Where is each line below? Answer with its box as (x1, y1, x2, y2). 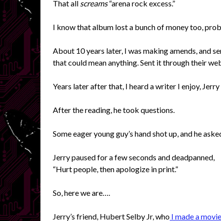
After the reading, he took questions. (53, 105, 175, 114)
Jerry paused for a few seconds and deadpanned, (53, 152, 215, 162)
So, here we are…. (53, 187, 110, 197)
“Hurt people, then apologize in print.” (53, 164, 178, 174)
